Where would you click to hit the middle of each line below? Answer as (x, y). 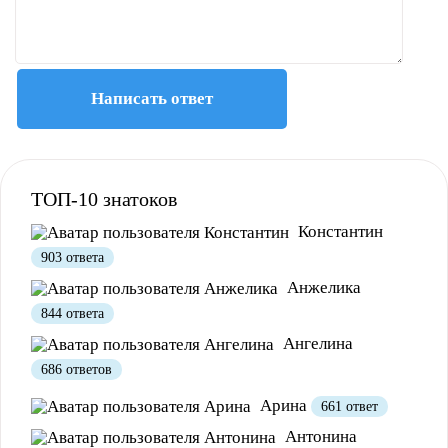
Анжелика (322, 288)
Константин (338, 232)
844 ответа (72, 314)
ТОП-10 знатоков (104, 199)
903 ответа (72, 258)
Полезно (85, 376)
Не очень (200, 376)
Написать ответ (152, 99)
